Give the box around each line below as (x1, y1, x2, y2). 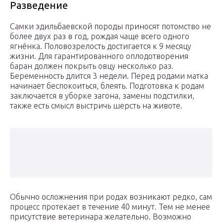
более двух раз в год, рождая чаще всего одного (10, 32, 189, 41)
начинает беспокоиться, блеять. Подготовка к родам (10, 81, 204, 91)
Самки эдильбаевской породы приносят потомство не (10, 22, 211, 31)
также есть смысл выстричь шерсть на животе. (10, 101, 182, 111)
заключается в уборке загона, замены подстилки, (10, 91, 194, 101)
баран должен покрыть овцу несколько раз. (10, 61, 173, 71)
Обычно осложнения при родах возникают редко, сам (10, 192, 212, 202)
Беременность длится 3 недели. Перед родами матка (10, 71, 208, 81)
